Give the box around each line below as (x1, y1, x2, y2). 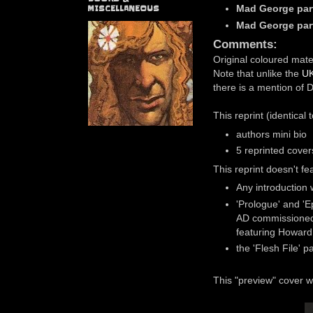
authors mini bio (236, 128, 307, 140)
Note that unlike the (213, 68, 302, 80)
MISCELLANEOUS (87, 3, 159, 14)
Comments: (213, 38, 277, 52)
